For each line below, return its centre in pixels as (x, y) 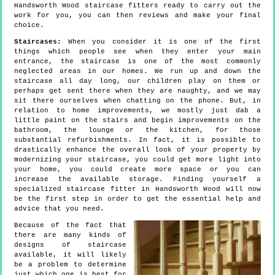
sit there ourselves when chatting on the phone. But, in (137, 101)
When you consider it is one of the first (161, 42)
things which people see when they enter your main (137, 52)
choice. (29, 25)
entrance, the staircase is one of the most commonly (137, 62)
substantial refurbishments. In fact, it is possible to (137, 140)
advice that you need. (59, 209)
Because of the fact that (70, 226)
